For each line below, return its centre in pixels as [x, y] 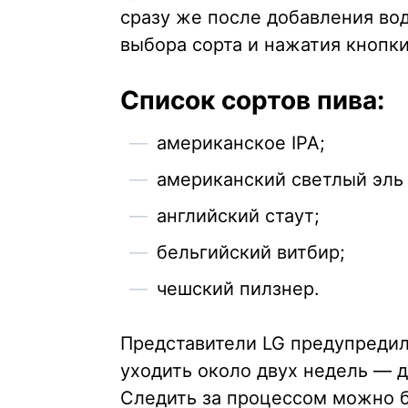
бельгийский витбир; [251, 253]
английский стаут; [238, 216]
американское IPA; [241, 143]
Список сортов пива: [252, 101]
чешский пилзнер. [238, 289]
